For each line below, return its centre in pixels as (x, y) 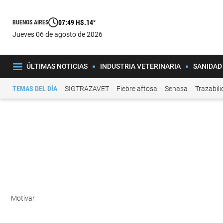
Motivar (24, 198)
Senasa (176, 88)
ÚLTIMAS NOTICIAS (57, 66)
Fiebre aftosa (137, 88)
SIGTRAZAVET (87, 88)
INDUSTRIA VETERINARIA (140, 66)
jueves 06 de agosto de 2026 (59, 34)
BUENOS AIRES (30, 22)
